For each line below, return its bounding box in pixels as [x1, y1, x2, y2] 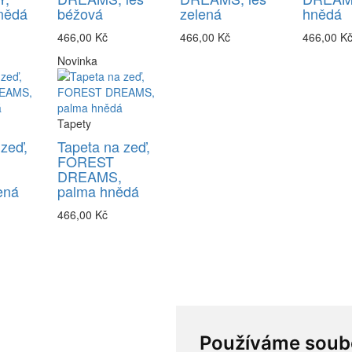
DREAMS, [57, 166, 122, 187]
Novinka [57, 53, 97, 69]
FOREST [57, 151, 114, 172]
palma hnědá [57, 181, 139, 202]
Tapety [57, 115, 91, 132]
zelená [179, 3, 222, 24]
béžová [57, 3, 103, 24]
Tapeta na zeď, [57, 136, 150, 157]
